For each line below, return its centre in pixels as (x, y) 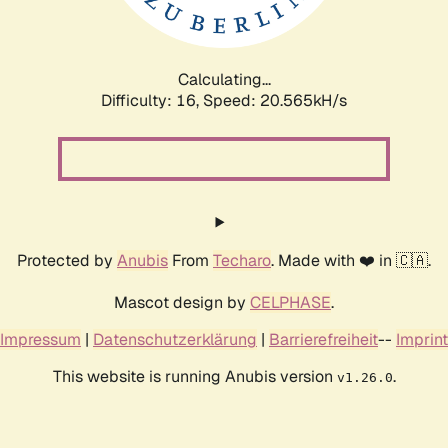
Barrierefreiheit (323, 339)
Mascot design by (182, 302)
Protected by (67, 260)
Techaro (242, 260)
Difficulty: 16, (152, 100)
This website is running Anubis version (194, 376)
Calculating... (224, 79)
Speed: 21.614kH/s (275, 100)
